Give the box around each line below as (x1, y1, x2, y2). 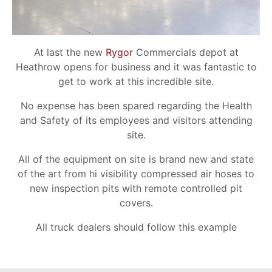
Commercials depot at (132, 46, 239, 58)
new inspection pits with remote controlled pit (30, 182, 242, 194)
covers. (119, 197, 153, 209)
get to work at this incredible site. (58, 75, 214, 87)
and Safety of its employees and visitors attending (19, 114, 253, 126)
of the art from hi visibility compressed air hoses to (18, 168, 254, 180)
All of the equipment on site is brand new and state (18, 153, 254, 165)
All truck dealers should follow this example (35, 221, 237, 233)
